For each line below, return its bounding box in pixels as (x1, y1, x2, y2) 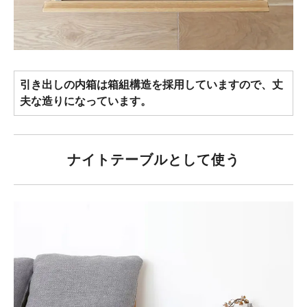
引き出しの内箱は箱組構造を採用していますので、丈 (20, 79, 283, 91)
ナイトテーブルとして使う (67, 152, 240, 168)
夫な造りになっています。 (20, 95, 151, 108)
